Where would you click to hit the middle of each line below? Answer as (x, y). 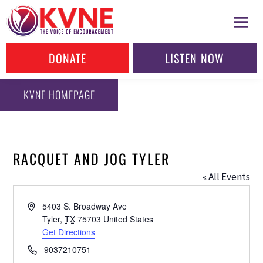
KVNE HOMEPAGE (59, 95)
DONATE (68, 58)
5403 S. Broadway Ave (85, 206)
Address (43, 205)
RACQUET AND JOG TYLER (92, 158)
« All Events (226, 176)
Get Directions (69, 232)
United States (129, 219)
